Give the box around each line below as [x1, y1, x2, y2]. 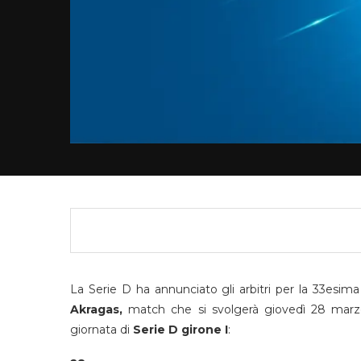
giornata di [70, 322, 133, 337]
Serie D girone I [133, 322, 228, 337]
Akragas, [70, 301, 122, 317]
